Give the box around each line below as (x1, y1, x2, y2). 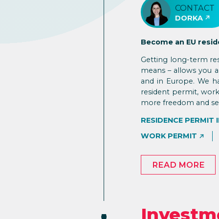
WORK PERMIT (141, 131, 197, 140)
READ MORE (152, 160, 205, 170)
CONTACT (175, 2, 215, 13)
